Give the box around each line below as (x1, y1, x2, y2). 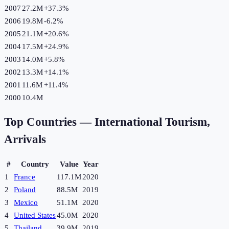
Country (20, 160, 49, 169)
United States (14, 211, 56, 220)
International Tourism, (95, 116, 210, 129)
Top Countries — (4, 116, 95, 129)
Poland (14, 186, 36, 194)
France (14, 173, 35, 181)
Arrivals (4, 133, 46, 146)
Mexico (14, 198, 38, 207)
